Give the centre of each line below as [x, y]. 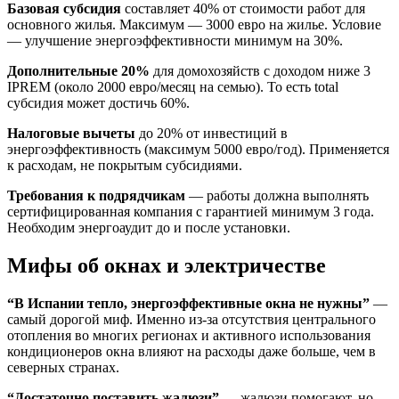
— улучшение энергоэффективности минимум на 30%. [175, 41]
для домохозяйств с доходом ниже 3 [260, 71]
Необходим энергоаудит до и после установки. [149, 228]
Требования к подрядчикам [96, 196]
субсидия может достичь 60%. [98, 103]
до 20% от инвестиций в [212, 134]
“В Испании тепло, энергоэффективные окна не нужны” [188, 304]
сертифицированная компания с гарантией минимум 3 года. [191, 212]
